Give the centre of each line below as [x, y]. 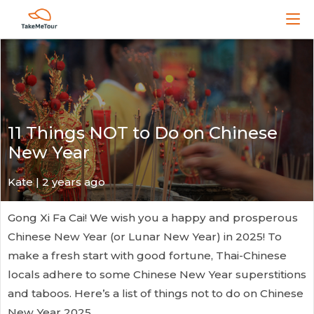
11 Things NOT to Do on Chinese [143, 133]
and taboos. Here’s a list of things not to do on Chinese [156, 293]
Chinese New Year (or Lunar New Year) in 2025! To [145, 237]
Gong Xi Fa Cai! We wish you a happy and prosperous [153, 218]
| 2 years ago [69, 182]
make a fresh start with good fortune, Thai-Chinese [147, 255]
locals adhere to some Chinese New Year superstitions [157, 274]
